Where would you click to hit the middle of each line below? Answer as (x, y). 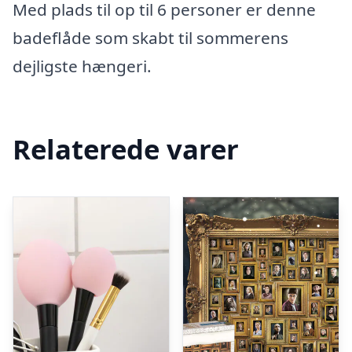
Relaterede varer (126, 148)
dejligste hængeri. (82, 66)
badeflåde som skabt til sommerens (150, 38)
